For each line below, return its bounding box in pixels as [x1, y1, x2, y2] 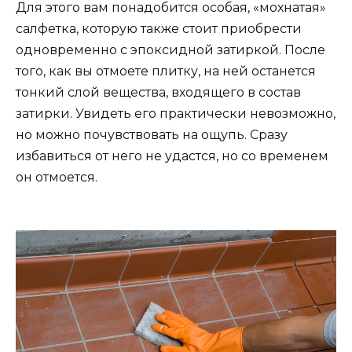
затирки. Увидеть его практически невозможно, [16, 105, 335, 121]
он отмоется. [16, 169, 97, 185]
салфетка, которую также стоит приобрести [16, 20, 302, 36]
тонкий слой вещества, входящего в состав [16, 84, 301, 100]
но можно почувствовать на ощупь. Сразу [16, 126, 288, 142]
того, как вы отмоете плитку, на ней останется [16, 63, 316, 79]
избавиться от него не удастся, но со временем [16, 148, 328, 163]
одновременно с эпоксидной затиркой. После [16, 42, 325, 57]
